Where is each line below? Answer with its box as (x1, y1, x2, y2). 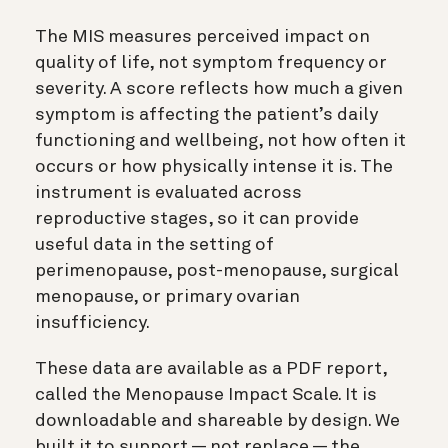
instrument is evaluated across (35, 183, 302, 202)
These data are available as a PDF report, (35, 359, 387, 378)
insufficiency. (35, 313, 150, 332)
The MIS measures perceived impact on (35, 27, 370, 46)
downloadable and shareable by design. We (35, 411, 400, 430)
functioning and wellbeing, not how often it (35, 131, 406, 150)
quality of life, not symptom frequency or (35, 53, 387, 72)
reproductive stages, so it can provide (35, 209, 359, 228)
